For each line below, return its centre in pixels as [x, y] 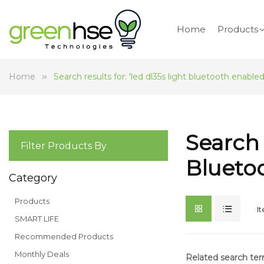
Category [33, 178]
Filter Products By [64, 146]
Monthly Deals [42, 254]
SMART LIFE [37, 218]
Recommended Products [64, 236]
